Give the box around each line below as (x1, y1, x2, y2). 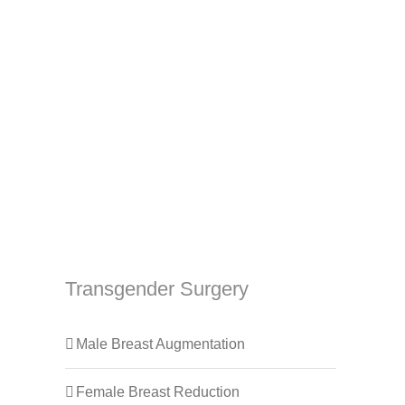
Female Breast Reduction (76, 384, 240, 400)
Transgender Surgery (65, 278, 249, 301)
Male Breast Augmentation (76, 336, 245, 353)
